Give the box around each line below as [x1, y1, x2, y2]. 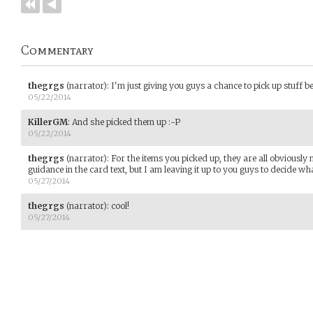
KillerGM [28, 117, 68, 127]
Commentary [21, 43, 94, 58]
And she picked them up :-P [72, 117, 180, 127]
